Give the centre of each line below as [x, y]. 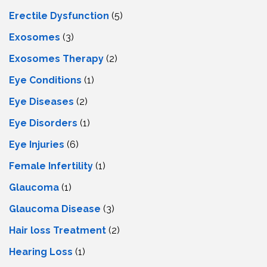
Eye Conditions [45, 80]
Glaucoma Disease [55, 209]
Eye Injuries [37, 145]
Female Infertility [51, 166]
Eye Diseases [41, 102]
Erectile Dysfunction [59, 16]
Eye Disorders [43, 123]
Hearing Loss [41, 252]
